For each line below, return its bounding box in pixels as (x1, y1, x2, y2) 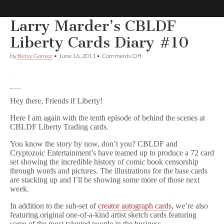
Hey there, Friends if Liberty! (10, 96, 102, 105)
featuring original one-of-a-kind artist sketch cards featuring (10, 210, 196, 219)
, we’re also (171, 201, 208, 210)
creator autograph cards (98, 201, 171, 210)
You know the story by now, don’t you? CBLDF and (10, 139, 177, 148)
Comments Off (101, 52, 141, 59)
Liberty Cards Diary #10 (10, 33, 189, 51)
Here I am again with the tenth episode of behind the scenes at (10, 113, 205, 122)
